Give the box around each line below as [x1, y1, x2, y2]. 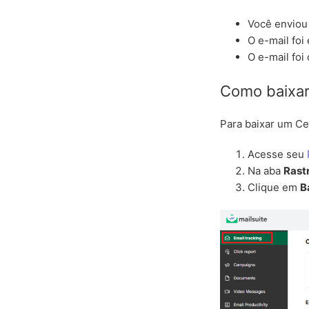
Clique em [248, 181, 301, 195]
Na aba [248, 164, 284, 178]
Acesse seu [248, 148, 308, 161]
